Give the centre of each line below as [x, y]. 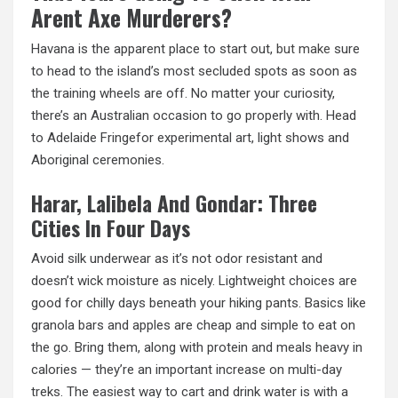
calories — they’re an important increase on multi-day [187, 370]
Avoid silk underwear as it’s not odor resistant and [177, 259]
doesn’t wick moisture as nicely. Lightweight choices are [194, 281]
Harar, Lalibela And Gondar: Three [174, 203]
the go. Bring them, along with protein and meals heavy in [197, 348]
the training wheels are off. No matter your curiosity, [183, 93]
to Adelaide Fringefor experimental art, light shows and [190, 137]
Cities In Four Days [111, 228]
